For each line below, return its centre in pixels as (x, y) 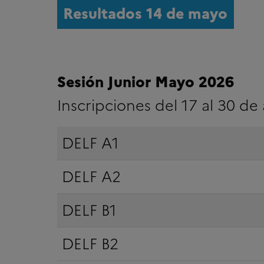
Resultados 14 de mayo (145, 13)
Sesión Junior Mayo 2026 (145, 82)
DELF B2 (90, 244)
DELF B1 (89, 210)
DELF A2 (91, 176)
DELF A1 (90, 143)
